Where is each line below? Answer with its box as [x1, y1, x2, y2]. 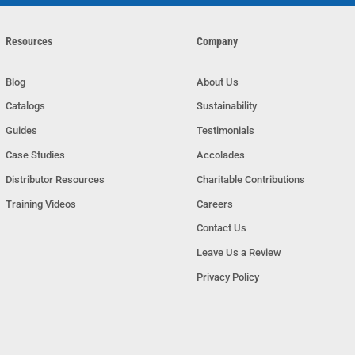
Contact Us [196, 222, 246, 235]
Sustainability [196, 100, 257, 113]
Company [196, 34, 238, 48]
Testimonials [196, 124, 254, 137]
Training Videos [5, 197, 76, 210]
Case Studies [5, 148, 65, 161]
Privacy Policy [196, 270, 259, 283]
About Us [196, 75, 239, 88]
